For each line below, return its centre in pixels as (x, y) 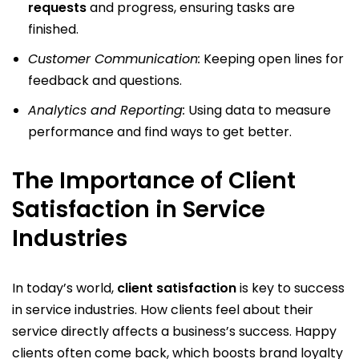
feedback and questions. (105, 81)
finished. (53, 29)
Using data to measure (258, 110)
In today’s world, (65, 288)
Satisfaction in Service (139, 210)
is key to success (290, 288)
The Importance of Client (154, 181)
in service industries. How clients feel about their (163, 310)
